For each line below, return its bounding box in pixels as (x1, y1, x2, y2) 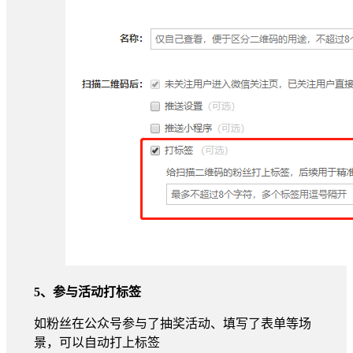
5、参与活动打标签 (34, 284, 141, 299)
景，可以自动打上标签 (34, 335, 160, 349)
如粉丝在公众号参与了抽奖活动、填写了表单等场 (34, 316, 311, 330)
